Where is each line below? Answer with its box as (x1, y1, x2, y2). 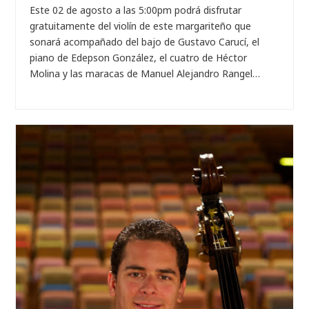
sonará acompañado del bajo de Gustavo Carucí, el (30, 35, 260, 49)
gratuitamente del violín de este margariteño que (30, 19, 252, 33)
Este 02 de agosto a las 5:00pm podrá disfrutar (30, 3, 242, 17)
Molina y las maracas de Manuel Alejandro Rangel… (30, 67, 261, 81)
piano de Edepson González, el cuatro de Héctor (30, 51, 248, 65)
